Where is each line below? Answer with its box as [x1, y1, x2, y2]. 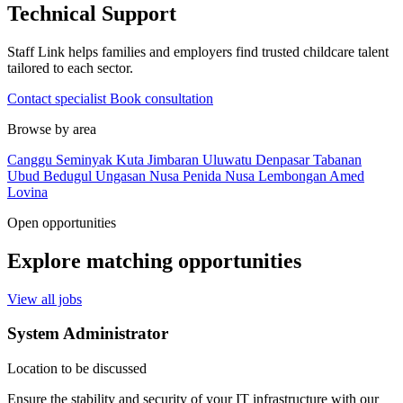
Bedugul [43, 167, 95, 184]
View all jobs [7, 291, 82, 307]
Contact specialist [7, 90, 110, 106]
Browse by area [7, 121, 96, 137]
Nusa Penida [149, 167, 225, 184]
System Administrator [7, 324, 168, 344]
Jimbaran [148, 151, 202, 167]
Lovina [7, 184, 48, 200]
